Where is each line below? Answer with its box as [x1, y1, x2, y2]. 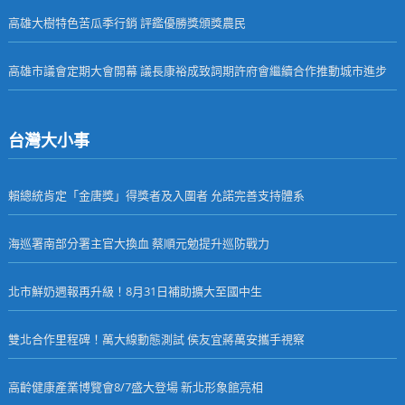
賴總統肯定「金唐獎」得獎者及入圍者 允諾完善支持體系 [7, 186, 305, 203]
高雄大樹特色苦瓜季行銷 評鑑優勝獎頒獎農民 [7, 14, 246, 31]
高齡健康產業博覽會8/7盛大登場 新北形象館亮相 [7, 378, 263, 395]
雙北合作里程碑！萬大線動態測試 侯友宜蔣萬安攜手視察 [7, 330, 305, 347]
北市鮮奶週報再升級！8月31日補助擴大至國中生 [7, 282, 262, 299]
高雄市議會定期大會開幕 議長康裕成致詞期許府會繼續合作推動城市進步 [7, 61, 387, 79]
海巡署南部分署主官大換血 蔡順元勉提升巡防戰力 [7, 234, 269, 251]
